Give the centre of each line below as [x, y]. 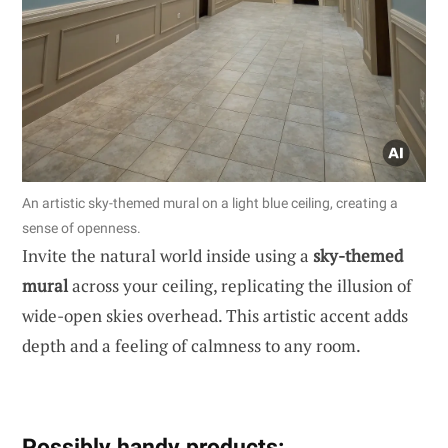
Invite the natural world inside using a [167, 255]
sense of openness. [81, 227]
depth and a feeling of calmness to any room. [191, 345]
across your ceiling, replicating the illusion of [240, 285]
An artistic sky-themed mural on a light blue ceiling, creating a [210, 202]
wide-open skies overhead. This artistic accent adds [215, 315]
